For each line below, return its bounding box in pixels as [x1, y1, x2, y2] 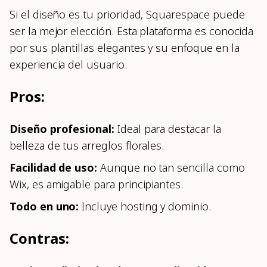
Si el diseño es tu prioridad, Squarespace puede [10, 7, 245, 22]
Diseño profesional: [10, 122, 114, 136]
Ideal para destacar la [114, 122, 221, 136]
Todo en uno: [10, 199, 79, 214]
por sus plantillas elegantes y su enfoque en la [10, 41, 240, 55]
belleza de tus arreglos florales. [10, 138, 164, 153]
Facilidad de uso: [10, 160, 98, 175]
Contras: [10, 228, 69, 249]
